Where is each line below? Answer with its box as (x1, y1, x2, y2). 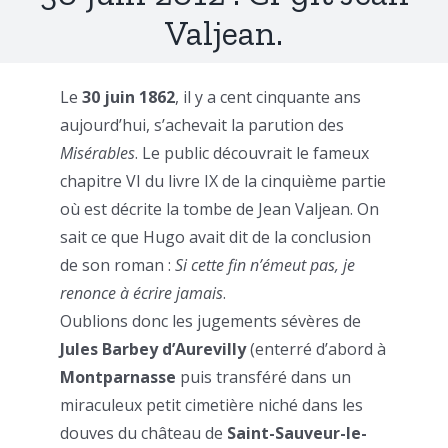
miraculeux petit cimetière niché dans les (60, 394, 363, 417)
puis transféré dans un (176, 366, 351, 389)
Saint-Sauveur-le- (227, 422, 367, 445)
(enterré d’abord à (246, 338, 386, 361)
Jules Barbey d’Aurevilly (60, 338, 246, 361)
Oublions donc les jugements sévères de (60, 310, 361, 333)
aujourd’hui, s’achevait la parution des (60, 114, 344, 137)
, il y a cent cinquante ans (175, 86, 361, 109)
